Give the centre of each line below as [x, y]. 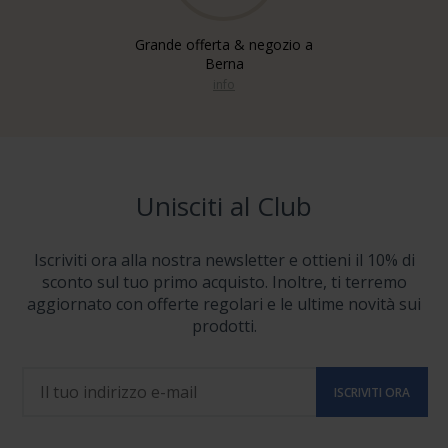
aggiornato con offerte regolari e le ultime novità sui [224, 304]
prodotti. [224, 326]
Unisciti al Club [224, 206]
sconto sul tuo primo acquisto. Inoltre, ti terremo [224, 282]
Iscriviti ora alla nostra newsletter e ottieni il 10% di [224, 260]
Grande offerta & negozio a [224, 44]
